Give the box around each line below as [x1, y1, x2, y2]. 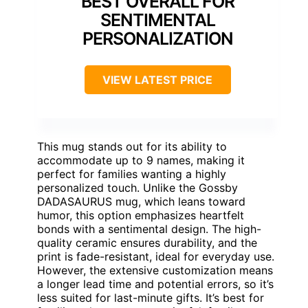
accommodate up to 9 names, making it [37, 153, 245, 167]
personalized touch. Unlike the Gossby [37, 180, 238, 195]
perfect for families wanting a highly [37, 166, 226, 181]
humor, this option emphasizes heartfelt [37, 208, 244, 222]
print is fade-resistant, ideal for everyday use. [37, 249, 274, 263]
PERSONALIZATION [82, 27, 233, 49]
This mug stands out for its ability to [37, 139, 227, 153]
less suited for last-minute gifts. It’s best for [37, 290, 264, 305]
